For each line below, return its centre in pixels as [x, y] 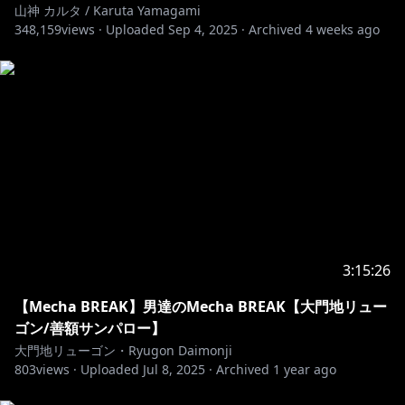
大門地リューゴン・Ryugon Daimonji [123, 350]
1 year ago [305, 369]
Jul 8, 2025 [174, 369]
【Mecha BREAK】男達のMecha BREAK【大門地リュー [201, 306]
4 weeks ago [343, 29]
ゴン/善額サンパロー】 [90, 328]
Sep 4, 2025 [203, 29]
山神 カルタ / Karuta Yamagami [108, 10]
